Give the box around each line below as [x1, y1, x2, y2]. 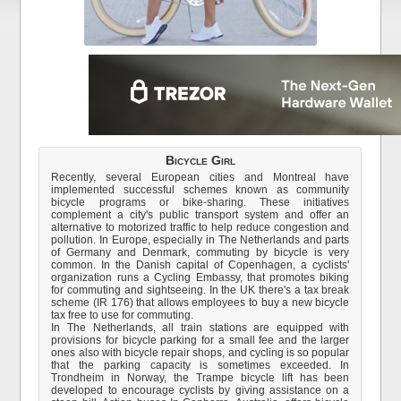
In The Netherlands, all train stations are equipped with [51, 321, 350, 334]
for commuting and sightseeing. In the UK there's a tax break [51, 284, 350, 296]
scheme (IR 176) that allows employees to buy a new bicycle [51, 296, 350, 309]
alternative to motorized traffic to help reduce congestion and [51, 221, 350, 234]
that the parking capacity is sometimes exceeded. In [51, 359, 350, 371]
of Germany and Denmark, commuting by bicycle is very [51, 246, 350, 259]
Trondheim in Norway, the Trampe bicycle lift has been [51, 371, 350, 384]
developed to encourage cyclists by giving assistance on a [51, 384, 350, 397]
